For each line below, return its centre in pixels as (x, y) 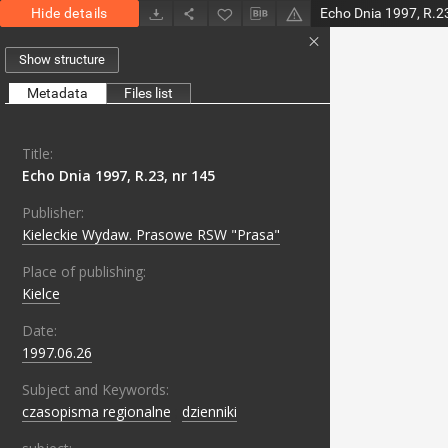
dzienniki (209, 412)
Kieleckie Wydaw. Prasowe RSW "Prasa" (151, 235)
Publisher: (53, 213)
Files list (148, 93)
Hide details (69, 13)
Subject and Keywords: (95, 390)
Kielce (41, 294)
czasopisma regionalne (96, 412)
